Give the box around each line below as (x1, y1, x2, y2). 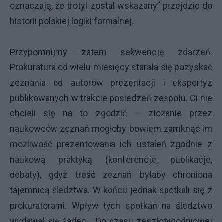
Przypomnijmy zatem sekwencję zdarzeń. (10, 47, 212, 57)
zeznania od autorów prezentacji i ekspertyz (10, 77, 212, 88)
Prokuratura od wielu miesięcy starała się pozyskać (10, 62, 212, 72)
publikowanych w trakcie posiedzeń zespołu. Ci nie (10, 93, 212, 103)
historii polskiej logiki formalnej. (10, 16, 134, 26)
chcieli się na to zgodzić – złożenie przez (10, 108, 212, 118)
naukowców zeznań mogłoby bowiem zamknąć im (10, 123, 212, 134)
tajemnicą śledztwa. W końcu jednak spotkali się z (10, 185, 212, 195)
